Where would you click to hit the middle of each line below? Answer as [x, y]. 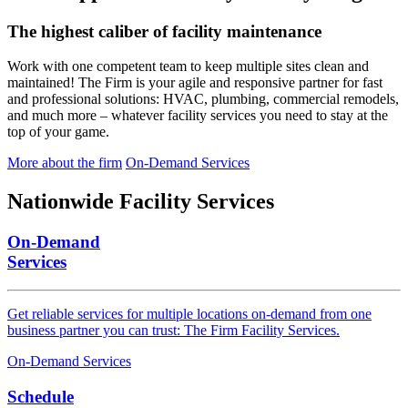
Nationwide [63, 202]
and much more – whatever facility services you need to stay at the [198, 116]
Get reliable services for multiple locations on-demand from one [189, 313]
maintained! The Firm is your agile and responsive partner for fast [195, 83]
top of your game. [58, 132]
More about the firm [65, 163]
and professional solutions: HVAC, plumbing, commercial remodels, [203, 99]
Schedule [41, 396]
